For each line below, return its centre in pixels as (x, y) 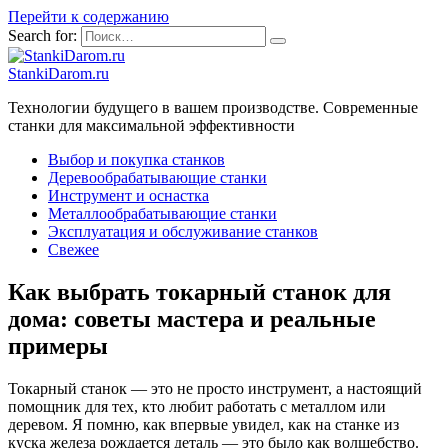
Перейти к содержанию (88, 16)
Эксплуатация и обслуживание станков (183, 231)
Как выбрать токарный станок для (199, 291)
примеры (58, 345)
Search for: (42, 35)
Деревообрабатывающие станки (157, 177)
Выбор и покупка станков (136, 159)
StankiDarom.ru (58, 73)
